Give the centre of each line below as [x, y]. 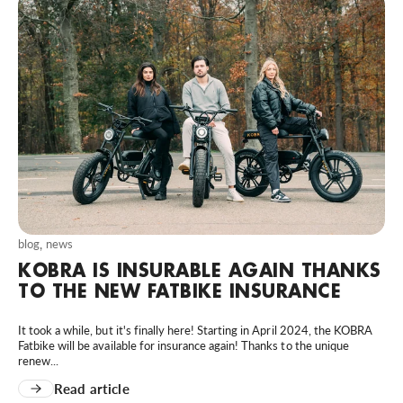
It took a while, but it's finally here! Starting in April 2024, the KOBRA [196, 331]
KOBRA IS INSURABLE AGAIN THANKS [200, 270]
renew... [39, 361]
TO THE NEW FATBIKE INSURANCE [179, 291]
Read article [92, 389]
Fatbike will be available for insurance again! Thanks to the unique [184, 346]
